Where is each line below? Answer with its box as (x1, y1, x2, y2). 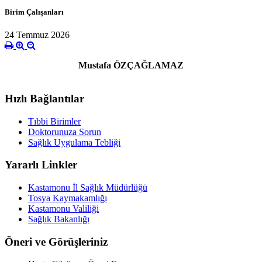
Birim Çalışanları (5, 7, 64, 16)
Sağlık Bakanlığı (28, 214, 89, 224)
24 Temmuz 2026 (5, 30, 70, 40)
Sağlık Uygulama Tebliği (28, 137, 120, 147)
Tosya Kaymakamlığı (28, 193, 107, 203)
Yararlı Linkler (5, 158, 77, 171)
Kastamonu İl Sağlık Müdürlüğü (28, 182, 147, 192)
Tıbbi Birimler (28, 116, 81, 126)
